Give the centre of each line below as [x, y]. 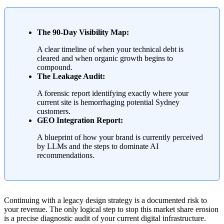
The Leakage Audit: [71, 76]
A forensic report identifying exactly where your [113, 93]
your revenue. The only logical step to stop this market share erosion [111, 209]
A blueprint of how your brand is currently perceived [120, 137]
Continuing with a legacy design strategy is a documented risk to [105, 200]
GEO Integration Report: [80, 120]
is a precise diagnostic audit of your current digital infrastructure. [105, 218]
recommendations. [66, 155]
